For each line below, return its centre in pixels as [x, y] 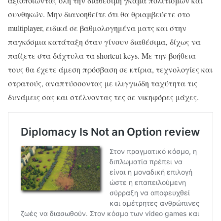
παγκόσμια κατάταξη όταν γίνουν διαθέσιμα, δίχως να [104, 41]
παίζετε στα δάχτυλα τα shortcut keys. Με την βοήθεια [102, 55]
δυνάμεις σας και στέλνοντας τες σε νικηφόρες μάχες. [103, 97]
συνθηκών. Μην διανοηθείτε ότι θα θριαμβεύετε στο [99, 14]
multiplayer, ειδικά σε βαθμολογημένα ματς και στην [97, 28]
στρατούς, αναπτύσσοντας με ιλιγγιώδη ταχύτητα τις [103, 83]
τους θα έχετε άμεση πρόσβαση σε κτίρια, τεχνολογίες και [110, 69]
